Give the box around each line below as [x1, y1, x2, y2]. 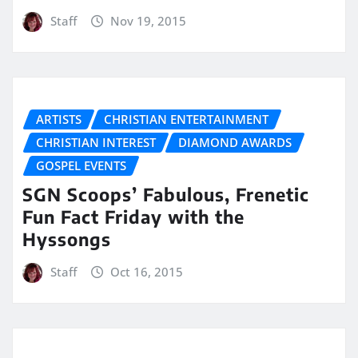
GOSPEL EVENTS [36, 157, 126, 173]
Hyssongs [22, 228, 111, 251]
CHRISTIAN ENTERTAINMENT [104, 110, 268, 127]
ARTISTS [36, 110, 82, 127]
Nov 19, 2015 [110, 13, 187, 30]
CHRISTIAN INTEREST [36, 133, 156, 150]
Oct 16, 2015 [110, 264, 184, 280]
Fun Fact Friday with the [22, 205, 245, 229]
